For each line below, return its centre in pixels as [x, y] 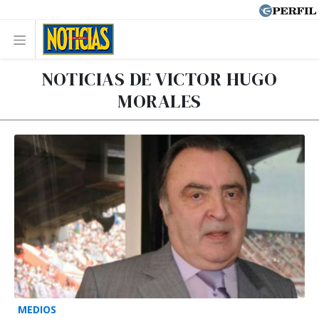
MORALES [159, 101]
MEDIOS [37, 309]
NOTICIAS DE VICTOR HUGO [159, 79]
